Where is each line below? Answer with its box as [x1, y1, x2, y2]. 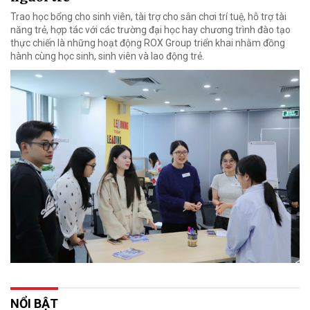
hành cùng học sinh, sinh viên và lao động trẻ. [10, 50, 204, 62]
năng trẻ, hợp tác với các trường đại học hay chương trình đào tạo [10, 24, 291, 35]
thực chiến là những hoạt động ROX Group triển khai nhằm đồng [10, 37, 285, 48]
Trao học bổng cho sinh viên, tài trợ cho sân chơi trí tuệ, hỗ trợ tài [10, 10, 286, 22]
